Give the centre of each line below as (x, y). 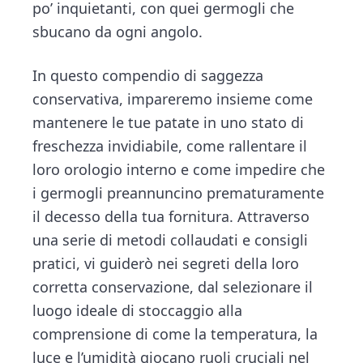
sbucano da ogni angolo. (118, 32)
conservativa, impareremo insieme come (173, 98)
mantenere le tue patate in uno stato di (169, 122)
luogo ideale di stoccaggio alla (138, 310)
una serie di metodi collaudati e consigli (171, 239)
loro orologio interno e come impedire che (179, 169)
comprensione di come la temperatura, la (175, 333)
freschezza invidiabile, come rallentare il (170, 145)
